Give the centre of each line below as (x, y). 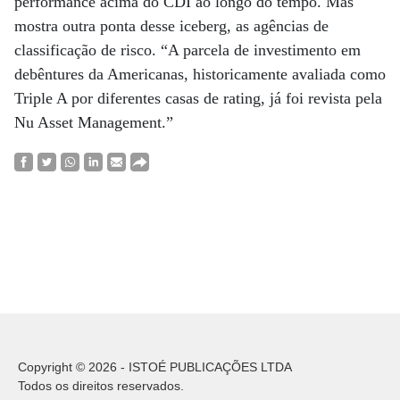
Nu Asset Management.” (94, 122)
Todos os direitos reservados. (101, 386)
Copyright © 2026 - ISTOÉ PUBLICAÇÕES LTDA (155, 367)
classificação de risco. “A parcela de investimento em (187, 50)
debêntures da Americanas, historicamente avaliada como (200, 74)
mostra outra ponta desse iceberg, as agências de (171, 26)
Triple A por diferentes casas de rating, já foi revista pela (198, 98)
